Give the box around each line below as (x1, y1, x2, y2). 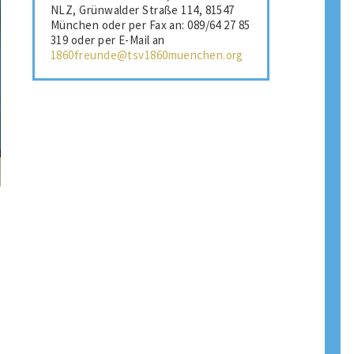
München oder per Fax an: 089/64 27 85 (51, 17, 250, 32)
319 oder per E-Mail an (51, 32, 165, 47)
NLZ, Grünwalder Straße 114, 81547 (51, 2, 235, 17)
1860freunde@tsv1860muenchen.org (51, 47, 243, 62)
